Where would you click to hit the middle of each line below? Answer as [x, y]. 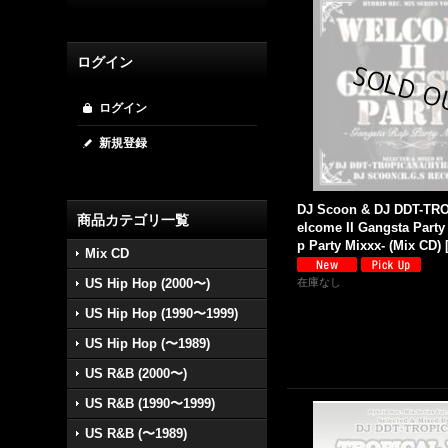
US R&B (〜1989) [136, 433]
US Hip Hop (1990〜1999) [162, 313]
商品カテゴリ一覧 [133, 220]
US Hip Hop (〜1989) [148, 343]
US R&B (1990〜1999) [150, 403]
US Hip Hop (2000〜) [148, 283]
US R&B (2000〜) [136, 373]
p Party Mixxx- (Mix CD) [369, 245]
